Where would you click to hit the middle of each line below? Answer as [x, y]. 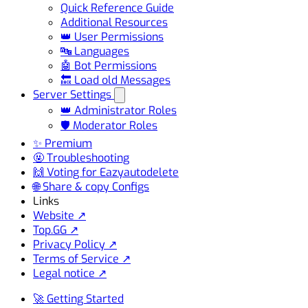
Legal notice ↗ [70, 273]
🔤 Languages [95, 51]
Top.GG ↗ [56, 230]
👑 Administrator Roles [119, 110]
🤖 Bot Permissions [109, 65]
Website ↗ [59, 215]
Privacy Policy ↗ [75, 244]
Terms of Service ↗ [82, 258]
